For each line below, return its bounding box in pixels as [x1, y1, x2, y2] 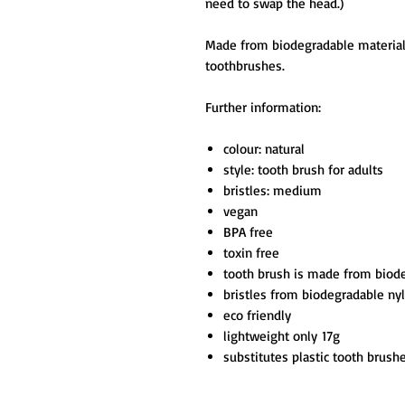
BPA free [223, 223, 273, 240]
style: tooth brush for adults [223, 161, 383, 178]
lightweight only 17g [223, 327, 340, 344]
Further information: [205, 99, 321, 116]
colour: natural [223, 140, 305, 157]
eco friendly [223, 306, 291, 324]
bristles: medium [223, 182, 322, 199]
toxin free [223, 244, 279, 261]
